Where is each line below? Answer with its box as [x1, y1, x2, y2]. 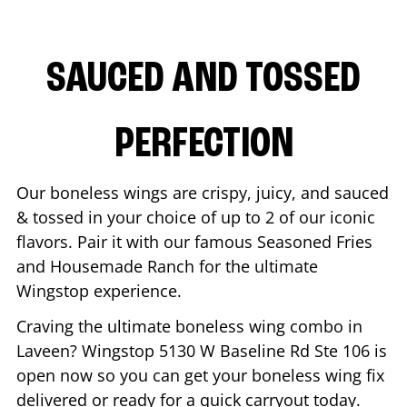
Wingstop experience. [16, 279, 186, 302]
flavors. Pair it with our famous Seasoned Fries [16, 230, 372, 253]
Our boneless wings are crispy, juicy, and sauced [16, 181, 389, 203]
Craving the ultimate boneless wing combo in [16, 314, 362, 337]
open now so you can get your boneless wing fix [16, 363, 384, 386]
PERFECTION [114, 123, 293, 167]
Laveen [16, 339, 70, 362]
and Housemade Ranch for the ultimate [16, 254, 318, 277]
